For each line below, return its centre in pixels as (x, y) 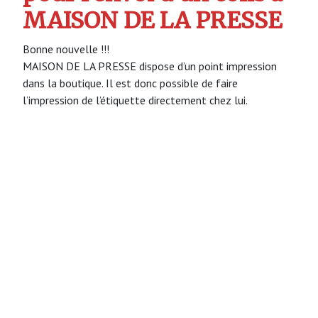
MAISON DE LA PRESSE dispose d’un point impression (150, 66)
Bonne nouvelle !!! (66, 49)
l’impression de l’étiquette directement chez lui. (135, 100)
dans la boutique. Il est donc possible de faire (130, 83)
